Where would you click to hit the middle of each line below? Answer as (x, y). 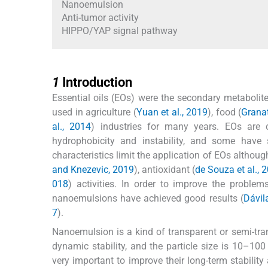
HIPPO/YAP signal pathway (120, 31)
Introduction (97, 82)
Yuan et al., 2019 (172, 112)
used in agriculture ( (94, 112)
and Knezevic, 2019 (93, 169)
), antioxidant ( (165, 169)
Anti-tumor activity (100, 17)
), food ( (225, 112)
